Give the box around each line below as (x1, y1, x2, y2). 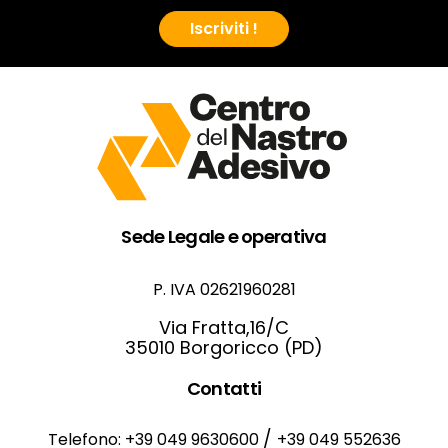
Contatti (186, 376, 262, 402)
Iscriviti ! (190, 17, 258, 41)
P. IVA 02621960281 (152, 278, 296, 302)
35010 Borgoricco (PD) (125, 335, 323, 361)
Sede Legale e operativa (121, 224, 327, 250)
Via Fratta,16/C (159, 315, 289, 341)
